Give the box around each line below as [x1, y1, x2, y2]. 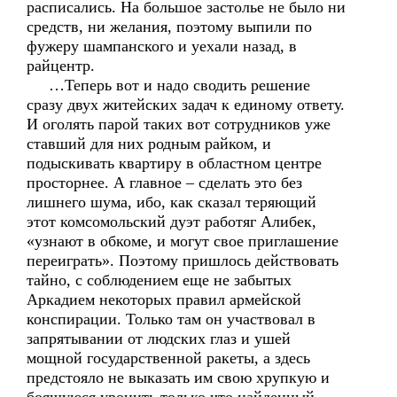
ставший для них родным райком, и [27, 135, 271, 152]
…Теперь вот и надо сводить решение [27, 76, 310, 94]
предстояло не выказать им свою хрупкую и [27, 369, 330, 386]
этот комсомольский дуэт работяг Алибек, [27, 213, 316, 230]
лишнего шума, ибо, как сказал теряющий [27, 193, 316, 211]
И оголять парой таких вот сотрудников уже [27, 115, 331, 133]
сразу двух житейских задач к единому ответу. [27, 96, 345, 113]
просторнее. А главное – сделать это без [27, 174, 302, 191]
